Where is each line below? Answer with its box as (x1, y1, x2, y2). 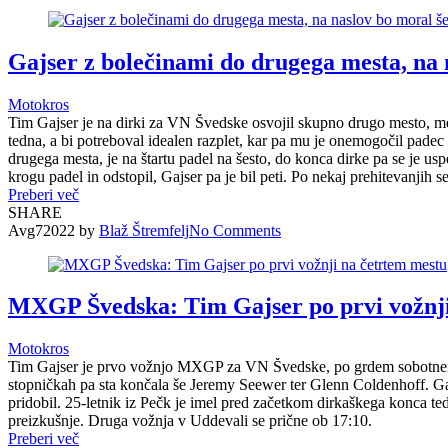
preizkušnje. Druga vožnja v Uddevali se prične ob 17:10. (8, 412, 372, 430)
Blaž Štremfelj (99, 221, 189, 239)
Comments (213, 221, 281, 239)
